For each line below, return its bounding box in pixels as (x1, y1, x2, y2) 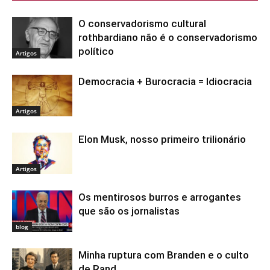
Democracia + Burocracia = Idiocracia (78, 75, 252, 88)
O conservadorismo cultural (78, 17, 206, 30)
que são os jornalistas (78, 205, 180, 218)
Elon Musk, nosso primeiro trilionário (78, 133, 246, 146)
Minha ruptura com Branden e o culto (78, 249, 249, 262)
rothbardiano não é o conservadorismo (78, 31, 257, 44)
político (78, 45, 114, 58)
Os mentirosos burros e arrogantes (78, 191, 241, 204)
